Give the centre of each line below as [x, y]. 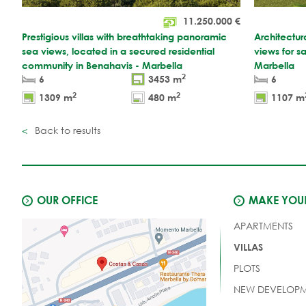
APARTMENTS [263, 225]
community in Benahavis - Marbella [102, 65]
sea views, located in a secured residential [118, 51]
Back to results [66, 130]
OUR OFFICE [67, 199]
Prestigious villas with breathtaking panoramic [124, 36]
